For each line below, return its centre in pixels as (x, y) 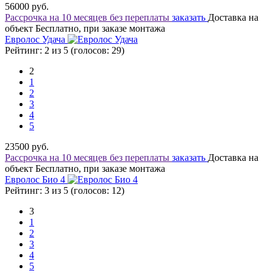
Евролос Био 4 (36, 179)
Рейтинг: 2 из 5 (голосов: (58, 50)
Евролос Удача (36, 39)
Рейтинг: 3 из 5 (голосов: (58, 190)
